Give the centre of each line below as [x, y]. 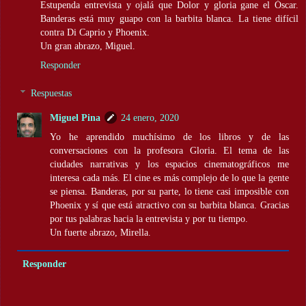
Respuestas [52, 93]
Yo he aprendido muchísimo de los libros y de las [169, 137]
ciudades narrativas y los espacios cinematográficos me [169, 164]
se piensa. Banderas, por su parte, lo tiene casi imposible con [169, 192]
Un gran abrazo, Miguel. [88, 45]
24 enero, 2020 [150, 118]
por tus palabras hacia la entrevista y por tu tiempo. [149, 219]
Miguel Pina [75, 118]
